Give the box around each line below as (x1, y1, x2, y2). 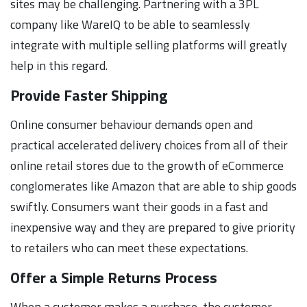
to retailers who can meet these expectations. (10, 238, 248, 257)
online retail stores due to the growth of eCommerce (10, 156, 284, 175)
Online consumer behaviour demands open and (10, 114, 253, 134)
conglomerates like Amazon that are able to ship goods (10, 176, 297, 195)
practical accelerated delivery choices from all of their (10, 135, 288, 154)
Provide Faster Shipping (10, 83, 167, 107)
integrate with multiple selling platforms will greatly (10, 35, 287, 54)
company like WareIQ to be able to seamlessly (10, 14, 250, 34)
